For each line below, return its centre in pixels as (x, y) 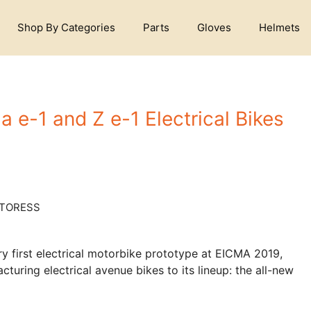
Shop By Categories (66, 27)
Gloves (214, 27)
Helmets (279, 27)
